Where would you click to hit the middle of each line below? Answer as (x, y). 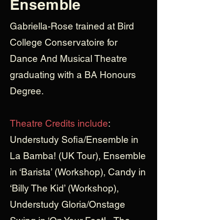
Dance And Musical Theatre (69, 58)
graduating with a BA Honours (73, 75)
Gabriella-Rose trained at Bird (72, 26)
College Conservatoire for (64, 42)
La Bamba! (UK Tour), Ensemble (78, 156)
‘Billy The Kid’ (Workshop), (64, 188)
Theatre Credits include (59, 123)
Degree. (27, 91)
